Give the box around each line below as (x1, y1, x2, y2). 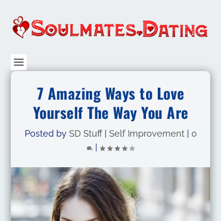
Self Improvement (109, 128, 184, 139)
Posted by (24, 128, 69, 139)
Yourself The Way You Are (33, 101, 188, 123)
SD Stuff (69, 128, 102, 139)
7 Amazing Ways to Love (37, 82, 184, 104)
